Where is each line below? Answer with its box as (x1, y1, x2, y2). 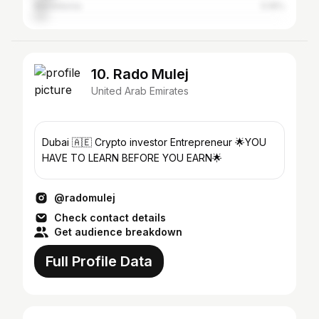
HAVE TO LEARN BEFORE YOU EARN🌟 (42, 152, 222, 164)
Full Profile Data (46, 253, 152, 270)
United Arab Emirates (91, 85, 189, 97)
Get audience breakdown (54, 226, 182, 238)
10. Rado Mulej (91, 66, 189, 83)
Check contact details (54, 211, 166, 224)
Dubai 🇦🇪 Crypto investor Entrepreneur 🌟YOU (42, 136, 266, 148)
